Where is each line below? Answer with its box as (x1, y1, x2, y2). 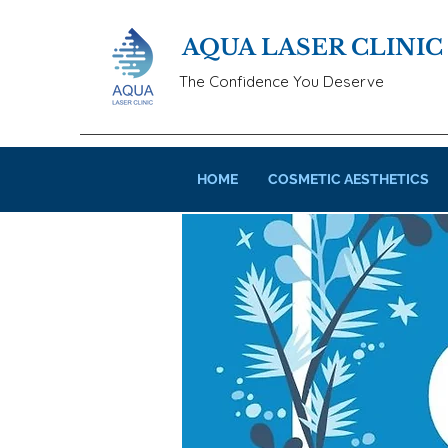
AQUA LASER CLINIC (182, 34, 443, 61)
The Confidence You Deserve (179, 72, 384, 91)
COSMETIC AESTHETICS (268, 171, 429, 187)
